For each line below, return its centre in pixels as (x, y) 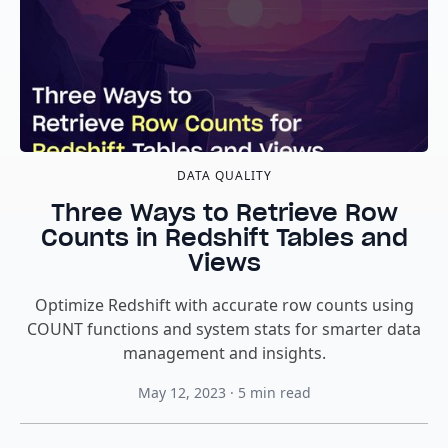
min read (280, 392)
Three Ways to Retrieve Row (224, 212)
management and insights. (224, 353)
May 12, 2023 (181, 392)
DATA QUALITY (224, 175)
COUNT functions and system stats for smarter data (224, 329)
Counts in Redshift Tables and (224, 237)
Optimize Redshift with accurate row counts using (224, 305)
